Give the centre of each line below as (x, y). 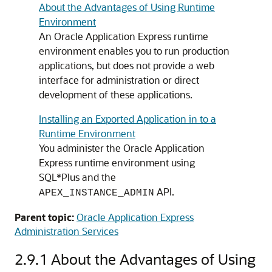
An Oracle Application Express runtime (124, 36)
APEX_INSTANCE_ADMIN (97, 193)
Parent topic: (44, 217)
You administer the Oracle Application (122, 148)
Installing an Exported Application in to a (127, 119)
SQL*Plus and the (77, 177)
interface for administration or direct (119, 80)
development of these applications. (116, 94)
